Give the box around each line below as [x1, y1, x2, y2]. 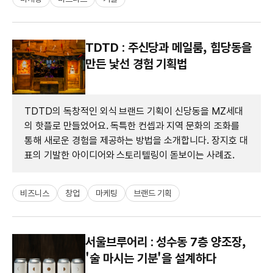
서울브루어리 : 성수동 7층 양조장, [85, 234, 246, 249]
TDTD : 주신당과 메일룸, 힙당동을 [85, 40, 252, 55]
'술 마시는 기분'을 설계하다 [85, 250, 217, 266]
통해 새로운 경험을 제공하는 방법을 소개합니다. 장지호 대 [24, 134, 248, 146]
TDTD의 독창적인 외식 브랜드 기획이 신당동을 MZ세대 [24, 105, 243, 117]
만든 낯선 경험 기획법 [85, 56, 188, 71]
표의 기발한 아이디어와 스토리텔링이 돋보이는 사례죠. [24, 149, 235, 161]
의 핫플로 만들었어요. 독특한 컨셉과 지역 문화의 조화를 [24, 119, 239, 132]
